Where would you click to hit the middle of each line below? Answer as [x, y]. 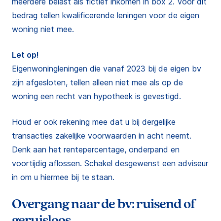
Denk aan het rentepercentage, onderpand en [96, 149]
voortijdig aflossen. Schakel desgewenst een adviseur [110, 163]
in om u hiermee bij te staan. [63, 177]
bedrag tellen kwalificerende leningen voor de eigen [106, 15]
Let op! [25, 55]
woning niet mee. [43, 29]
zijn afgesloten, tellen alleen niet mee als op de [97, 82]
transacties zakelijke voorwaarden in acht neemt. [102, 136]
